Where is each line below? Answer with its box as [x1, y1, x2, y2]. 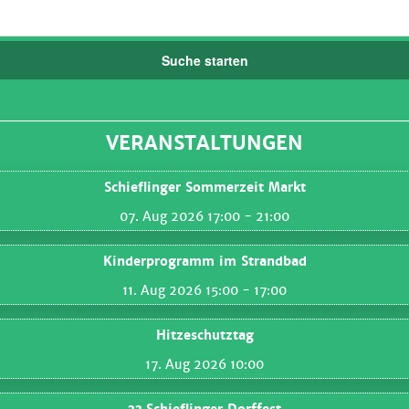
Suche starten [161, 51, 248, 70]
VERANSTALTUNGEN [106, 131, 303, 156]
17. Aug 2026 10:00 [145, 356, 264, 373]
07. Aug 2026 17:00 [120, 208, 240, 225]
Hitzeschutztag [155, 327, 254, 344]
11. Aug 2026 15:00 [122, 282, 238, 299]
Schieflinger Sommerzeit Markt [103, 179, 306, 196]
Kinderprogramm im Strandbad [102, 253, 307, 270]
